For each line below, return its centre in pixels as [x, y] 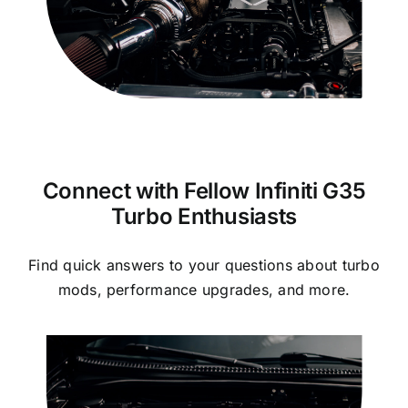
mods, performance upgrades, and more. [204, 290]
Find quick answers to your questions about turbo [204, 265]
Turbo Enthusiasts [204, 216]
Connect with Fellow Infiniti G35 [204, 190]
